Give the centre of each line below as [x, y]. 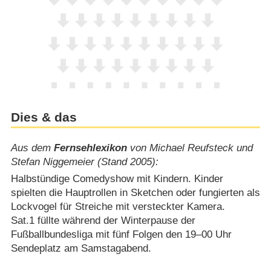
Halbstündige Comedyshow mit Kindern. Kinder [117, 178]
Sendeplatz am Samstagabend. [81, 248]
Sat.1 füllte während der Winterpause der [103, 220]
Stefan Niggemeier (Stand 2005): [84, 162]
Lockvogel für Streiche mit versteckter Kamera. [118, 206]
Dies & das [44, 118]
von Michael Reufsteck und [190, 148]
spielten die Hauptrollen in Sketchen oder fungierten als [135, 192]
